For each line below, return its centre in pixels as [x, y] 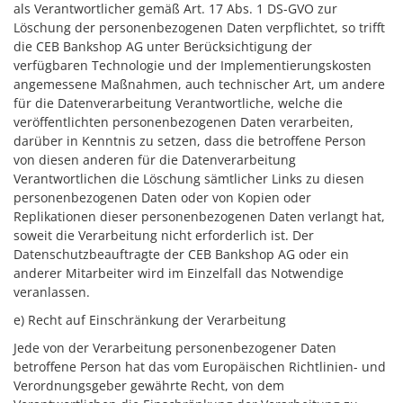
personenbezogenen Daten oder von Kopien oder [162, 197]
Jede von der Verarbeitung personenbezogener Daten [175, 348]
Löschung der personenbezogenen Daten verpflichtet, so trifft [199, 27]
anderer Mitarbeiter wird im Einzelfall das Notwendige [179, 273]
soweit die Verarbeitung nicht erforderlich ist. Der [164, 235]
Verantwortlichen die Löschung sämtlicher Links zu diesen [189, 179]
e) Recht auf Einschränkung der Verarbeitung [150, 320]
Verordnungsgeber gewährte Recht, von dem [149, 385]
